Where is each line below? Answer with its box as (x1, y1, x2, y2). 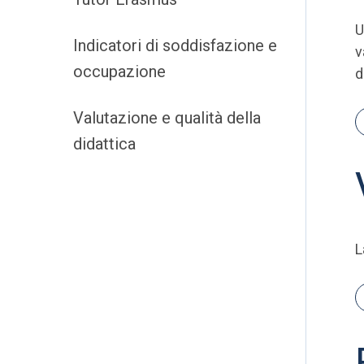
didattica (73, 134, 136, 154)
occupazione (73, 62, 166, 81)
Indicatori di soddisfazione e (73, 36, 277, 55)
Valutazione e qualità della (73, 108, 261, 128)
